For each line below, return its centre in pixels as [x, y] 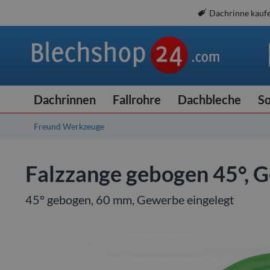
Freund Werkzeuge [69, 126]
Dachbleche [209, 99]
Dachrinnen [65, 99]
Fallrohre [137, 99]
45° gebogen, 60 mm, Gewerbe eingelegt [130, 199]
